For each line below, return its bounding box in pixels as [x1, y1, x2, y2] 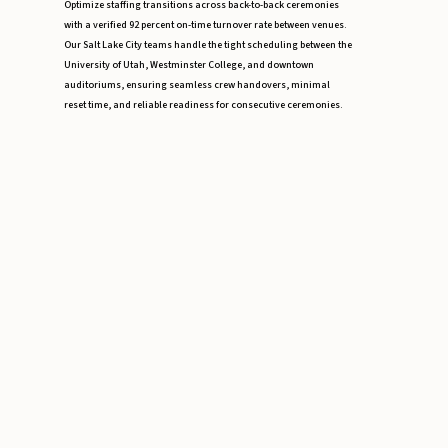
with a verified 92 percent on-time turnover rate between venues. [64, 18, 347, 33]
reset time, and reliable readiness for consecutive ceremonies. [64, 98, 343, 113]
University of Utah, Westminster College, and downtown [64, 58, 314, 73]
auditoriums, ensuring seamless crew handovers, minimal [64, 78, 330, 93]
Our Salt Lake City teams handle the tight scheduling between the [64, 38, 352, 53]
